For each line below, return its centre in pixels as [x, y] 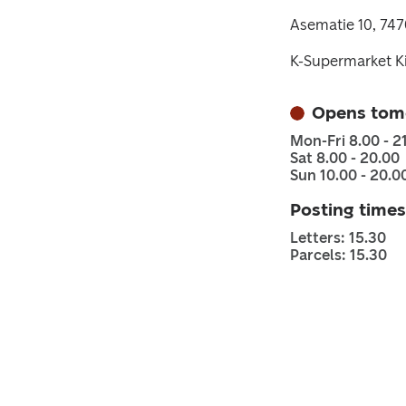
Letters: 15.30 [338, 238]
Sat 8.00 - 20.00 [345, 158]
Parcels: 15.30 [338, 255]
